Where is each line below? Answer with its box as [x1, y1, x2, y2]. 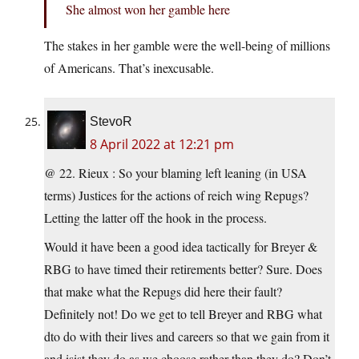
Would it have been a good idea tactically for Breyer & [44, 238, 317, 256]
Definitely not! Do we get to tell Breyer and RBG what [44, 305, 322, 323]
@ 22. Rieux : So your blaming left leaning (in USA [44, 164, 307, 182]
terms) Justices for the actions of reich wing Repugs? [44, 187, 309, 204]
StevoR [90, 115, 132, 129]
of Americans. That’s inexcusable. [44, 59, 214, 77]
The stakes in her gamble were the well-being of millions [44, 37, 330, 54]
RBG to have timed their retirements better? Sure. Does [44, 260, 322, 278]
